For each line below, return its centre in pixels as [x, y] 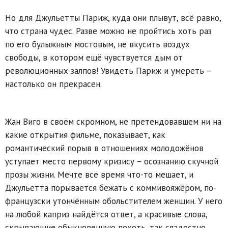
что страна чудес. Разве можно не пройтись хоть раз [108, 31]
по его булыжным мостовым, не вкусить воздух [97, 44]
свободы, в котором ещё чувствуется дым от [94, 57]
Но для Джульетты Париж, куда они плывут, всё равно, [113, 18]
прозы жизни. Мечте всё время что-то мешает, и [99, 174]
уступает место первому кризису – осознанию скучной [112, 161]
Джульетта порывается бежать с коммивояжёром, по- [111, 188]
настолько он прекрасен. [53, 84]
